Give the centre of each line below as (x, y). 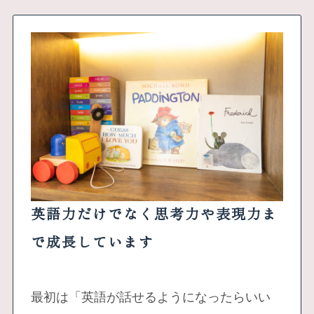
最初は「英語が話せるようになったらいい (150, 297)
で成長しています (92, 243)
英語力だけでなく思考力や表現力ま (154, 214)
